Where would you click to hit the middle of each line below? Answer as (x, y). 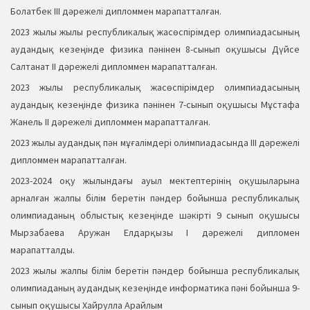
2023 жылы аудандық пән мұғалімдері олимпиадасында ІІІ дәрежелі (155, 143)
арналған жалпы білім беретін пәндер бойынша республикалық (155, 198)
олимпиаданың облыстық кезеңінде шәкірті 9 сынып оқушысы (155, 216)
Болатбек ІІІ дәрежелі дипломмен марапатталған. (116, 11)
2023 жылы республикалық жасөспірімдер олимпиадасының (155, 88)
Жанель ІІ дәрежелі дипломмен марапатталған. (110, 122)
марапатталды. (43, 250)
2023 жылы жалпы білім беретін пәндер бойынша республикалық (155, 271)
